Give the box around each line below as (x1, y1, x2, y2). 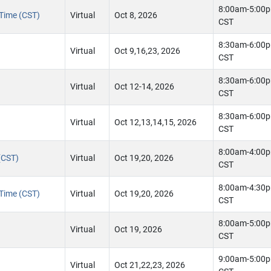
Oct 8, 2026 (114, 10, 157, 21)
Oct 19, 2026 (114, 224, 162, 235)
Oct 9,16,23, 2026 (114, 46, 180, 56)
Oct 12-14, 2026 (114, 82, 174, 92)
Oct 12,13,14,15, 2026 (114, 117, 197, 128)
